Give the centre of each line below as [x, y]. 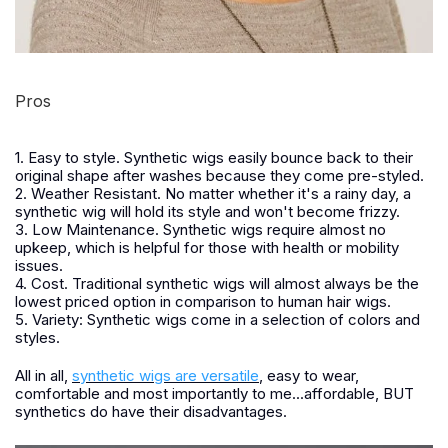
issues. [39, 265]
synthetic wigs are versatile [165, 375]
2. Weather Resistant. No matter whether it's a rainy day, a [213, 193]
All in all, [43, 375]
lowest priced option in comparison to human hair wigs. [203, 301]
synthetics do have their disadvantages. [151, 411]
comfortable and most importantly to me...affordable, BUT [214, 393]
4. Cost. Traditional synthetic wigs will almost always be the [217, 283]
